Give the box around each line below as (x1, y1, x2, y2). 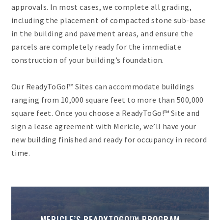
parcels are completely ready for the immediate (11, 42, 182, 52)
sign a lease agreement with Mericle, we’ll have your (11, 121, 196, 132)
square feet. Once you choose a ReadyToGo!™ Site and (11, 108, 200, 118)
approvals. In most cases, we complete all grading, (11, 2, 192, 12)
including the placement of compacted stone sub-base (11, 15, 206, 26)
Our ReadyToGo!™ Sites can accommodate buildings (11, 82, 194, 92)
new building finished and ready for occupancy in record (11, 135, 207, 145)
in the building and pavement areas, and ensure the (11, 28, 193, 39)
